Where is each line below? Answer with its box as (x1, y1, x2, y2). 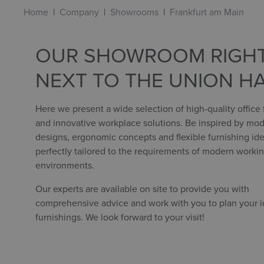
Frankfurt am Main (170, 5, 244, 18)
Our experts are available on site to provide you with (35, 182, 249, 195)
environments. (35, 159, 94, 171)
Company (60, 5, 99, 18)
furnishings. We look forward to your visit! (35, 210, 204, 223)
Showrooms (110, 5, 159, 18)
